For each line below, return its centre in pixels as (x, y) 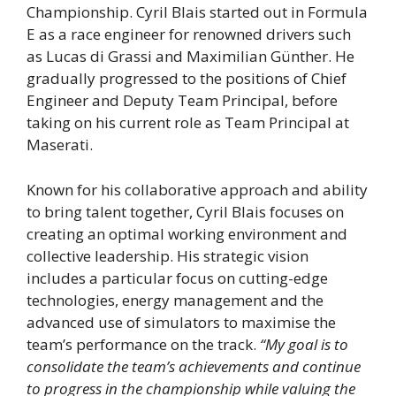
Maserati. (60, 145)
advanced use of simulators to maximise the (181, 322)
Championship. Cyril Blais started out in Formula (197, 12)
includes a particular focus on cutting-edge (177, 278)
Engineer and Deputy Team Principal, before (182, 101)
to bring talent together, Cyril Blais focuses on (185, 211)
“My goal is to (304, 344)
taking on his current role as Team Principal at (188, 123)
